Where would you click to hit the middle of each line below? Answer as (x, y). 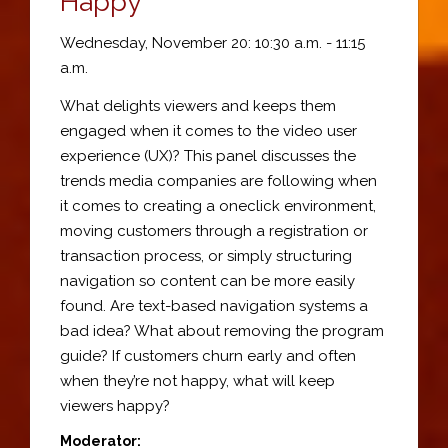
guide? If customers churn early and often (208, 356)
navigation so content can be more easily (207, 281)
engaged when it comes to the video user (208, 131)
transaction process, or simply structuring (206, 256)
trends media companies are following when (218, 181)
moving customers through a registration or (214, 231)
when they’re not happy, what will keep (197, 381)
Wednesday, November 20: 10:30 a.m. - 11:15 (212, 42)
